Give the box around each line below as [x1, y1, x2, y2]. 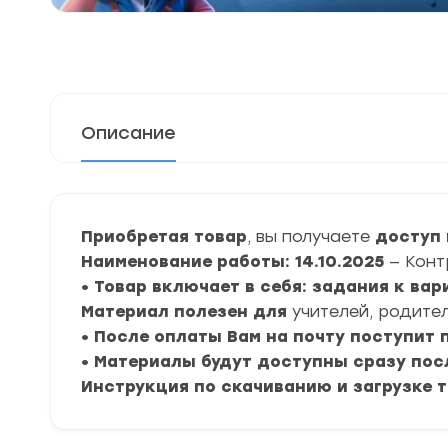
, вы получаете [247, 227, 370, 246]
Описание [81, 122, 176, 144]
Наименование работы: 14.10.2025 [81, 252, 389, 271]
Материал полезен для [81, 302, 292, 321]
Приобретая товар [81, 227, 247, 246]
